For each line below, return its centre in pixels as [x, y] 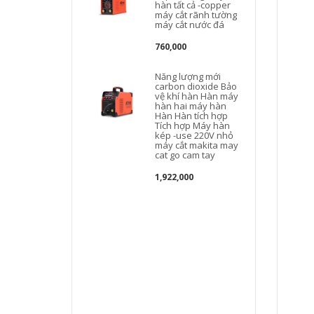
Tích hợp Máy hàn [193, 125]
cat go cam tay [185, 155]
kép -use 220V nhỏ [194, 135]
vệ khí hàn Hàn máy [197, 96]
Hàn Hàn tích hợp [192, 116]
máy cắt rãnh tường [196, 15]
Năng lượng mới [188, 76]
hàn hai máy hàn [191, 106]
